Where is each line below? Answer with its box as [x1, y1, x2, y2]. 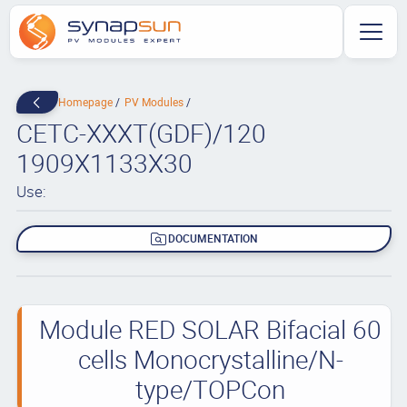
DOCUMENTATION [168, 231, 259, 246]
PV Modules [124, 94, 186, 109]
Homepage [57, 94, 115, 109]
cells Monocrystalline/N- [77, 341, 343, 376]
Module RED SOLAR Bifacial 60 [39, 311, 382, 346]
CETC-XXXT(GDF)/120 [15, 115, 266, 150]
